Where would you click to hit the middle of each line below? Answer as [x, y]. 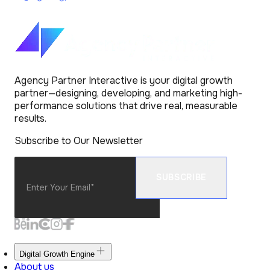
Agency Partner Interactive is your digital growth [124, 80]
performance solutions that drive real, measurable [126, 105]
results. [30, 118]
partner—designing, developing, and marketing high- [128, 93]
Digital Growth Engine [57, 254]
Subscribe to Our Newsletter [79, 140]
